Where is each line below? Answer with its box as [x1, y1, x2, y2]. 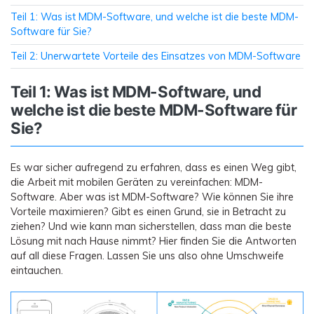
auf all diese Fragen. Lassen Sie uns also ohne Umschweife [11, 249, 284, 262]
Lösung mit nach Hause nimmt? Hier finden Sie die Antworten [11, 234, 296, 247]
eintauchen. [11, 264, 63, 277]
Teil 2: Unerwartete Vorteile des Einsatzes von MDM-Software [11, 49, 301, 62]
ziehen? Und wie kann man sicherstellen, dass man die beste [11, 219, 292, 233]
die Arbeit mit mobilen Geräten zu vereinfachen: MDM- [11, 175, 263, 189]
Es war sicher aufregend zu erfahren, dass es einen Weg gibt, [11, 161, 296, 174]
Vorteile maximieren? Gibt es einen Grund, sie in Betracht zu [11, 205, 286, 218]
